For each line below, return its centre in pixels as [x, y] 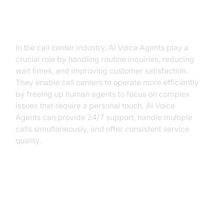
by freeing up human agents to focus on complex [103, 94]
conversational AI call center [92, 9]
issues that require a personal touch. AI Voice [95, 106]
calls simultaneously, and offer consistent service [102, 129]
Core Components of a [77, 182]
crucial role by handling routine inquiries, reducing [105, 59]
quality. [28, 140]
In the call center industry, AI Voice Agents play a [102, 47]
